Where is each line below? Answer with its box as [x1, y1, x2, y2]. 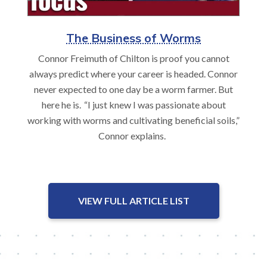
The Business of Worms [66, 30, 201, 46]
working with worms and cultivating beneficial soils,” [27, 114, 240, 126]
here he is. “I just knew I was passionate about [41, 99, 226, 111]
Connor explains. [98, 130, 169, 142]
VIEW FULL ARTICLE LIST [77, 195, 190, 207]
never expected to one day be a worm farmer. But [34, 83, 233, 95]
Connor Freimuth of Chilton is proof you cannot [38, 52, 229, 64]
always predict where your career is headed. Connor [29, 68, 238, 80]
